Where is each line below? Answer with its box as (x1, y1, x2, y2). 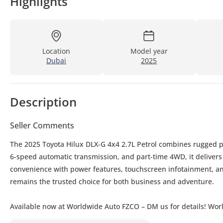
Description (10, 93, 77, 110)
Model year (130, 46, 168, 56)
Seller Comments (10, 119, 74, 131)
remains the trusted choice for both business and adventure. (10, 176, 214, 186)
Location (42, 46, 71, 56)
